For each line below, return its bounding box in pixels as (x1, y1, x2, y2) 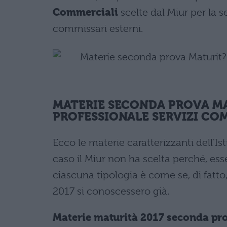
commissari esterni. (53, 23, 143, 34)
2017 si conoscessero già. (53, 185, 169, 197)
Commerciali (53, 7, 118, 18)
